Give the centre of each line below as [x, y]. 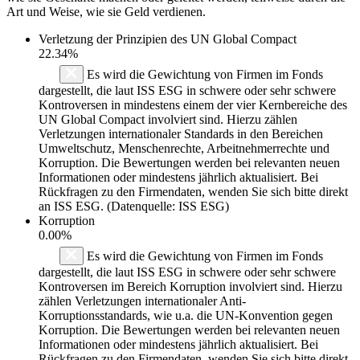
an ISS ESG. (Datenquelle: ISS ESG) [134, 206]
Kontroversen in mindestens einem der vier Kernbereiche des [193, 104]
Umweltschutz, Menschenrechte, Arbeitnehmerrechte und [184, 148]
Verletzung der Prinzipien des [115, 39]
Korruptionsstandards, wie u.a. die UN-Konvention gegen [186, 315]
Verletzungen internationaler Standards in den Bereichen [181, 133]
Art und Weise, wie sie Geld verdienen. [106, 11]
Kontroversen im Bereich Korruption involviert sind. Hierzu [190, 286]
